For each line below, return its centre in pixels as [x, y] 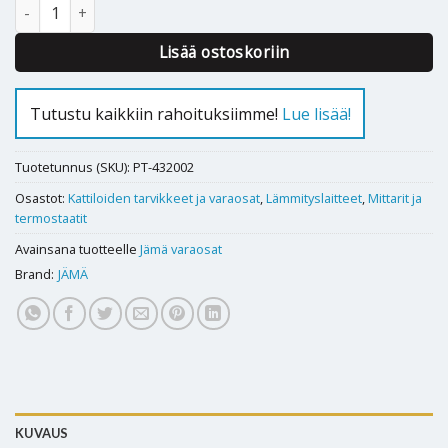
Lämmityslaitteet [314, 198]
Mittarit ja [395, 198]
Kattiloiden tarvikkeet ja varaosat [164, 198]
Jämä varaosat [181, 249]
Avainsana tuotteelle [77, 249]
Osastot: [41, 198]
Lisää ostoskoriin [224, 52]
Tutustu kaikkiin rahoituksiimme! [155, 113]
